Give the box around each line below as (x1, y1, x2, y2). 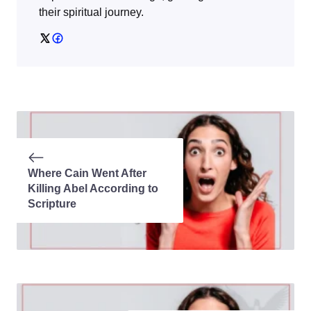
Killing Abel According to (28, 183, 158, 195)
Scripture (28, 198, 76, 210)
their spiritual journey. (39, 6, 144, 19)
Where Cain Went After (28, 167, 146, 180)
